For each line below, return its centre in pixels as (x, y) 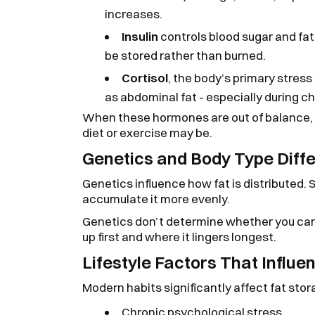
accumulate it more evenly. (157, 199)
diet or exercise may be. (147, 133)
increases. (134, 14)
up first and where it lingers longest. (179, 237)
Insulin (140, 36)
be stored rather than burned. (185, 55)
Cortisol (145, 78)
